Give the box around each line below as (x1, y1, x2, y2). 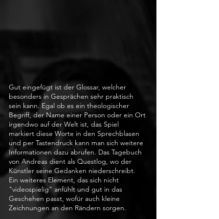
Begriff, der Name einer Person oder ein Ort (9, 110, 148, 119)
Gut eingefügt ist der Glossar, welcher (9, 82, 128, 91)
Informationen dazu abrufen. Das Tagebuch (9, 147, 144, 156)
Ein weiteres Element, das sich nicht (9, 175, 121, 184)
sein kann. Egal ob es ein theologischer (9, 101, 131, 110)
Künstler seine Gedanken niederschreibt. (9, 166, 137, 175)
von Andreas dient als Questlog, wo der (9, 156, 133, 166)
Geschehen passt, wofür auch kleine (9, 194, 122, 203)
